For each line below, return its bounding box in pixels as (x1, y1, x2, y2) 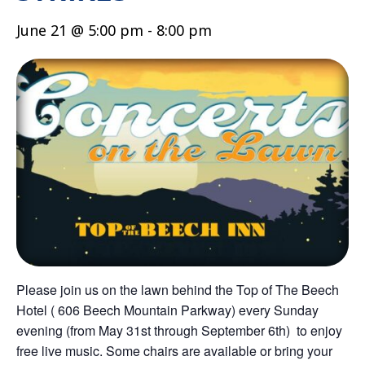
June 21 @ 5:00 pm (16, 20, 143, 40)
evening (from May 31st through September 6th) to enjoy (16, 320, 342, 340)
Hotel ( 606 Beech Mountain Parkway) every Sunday (16, 300, 319, 319)
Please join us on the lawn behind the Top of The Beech (16, 279, 339, 299)
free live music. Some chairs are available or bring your (16, 341, 332, 360)
